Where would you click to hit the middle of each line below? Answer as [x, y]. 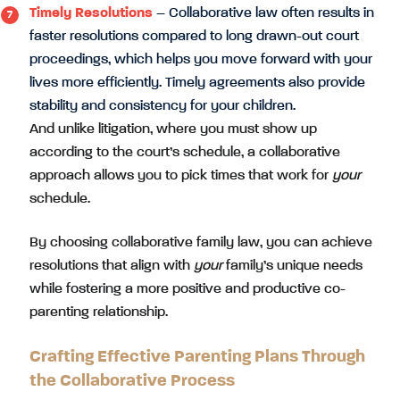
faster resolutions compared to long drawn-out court [194, 36]
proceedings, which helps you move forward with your [201, 59]
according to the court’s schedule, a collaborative [185, 152]
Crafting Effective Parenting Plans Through [197, 356]
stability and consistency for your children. [162, 106]
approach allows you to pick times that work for [181, 175]
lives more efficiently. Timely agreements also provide [197, 83]
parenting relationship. [99, 312]
